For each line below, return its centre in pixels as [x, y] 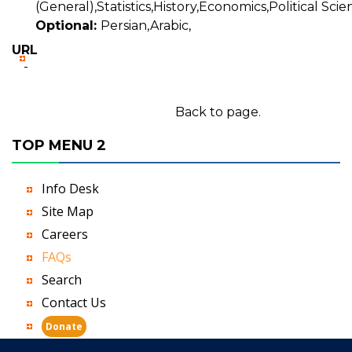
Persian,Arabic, [146, 26]
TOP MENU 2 [59, 145]
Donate [64, 326]
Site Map [68, 211]
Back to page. [218, 112]
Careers [65, 234]
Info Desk [70, 189]
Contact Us [74, 302]
